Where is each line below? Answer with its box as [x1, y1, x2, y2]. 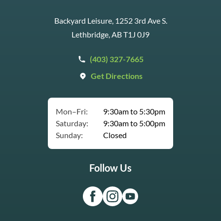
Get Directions [90, 71, 143, 81]
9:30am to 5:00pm [103, 118, 165, 128]
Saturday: [56, 118, 88, 128]
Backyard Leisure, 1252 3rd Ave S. [54, 16, 167, 26]
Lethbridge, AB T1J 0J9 [72, 30, 149, 39]
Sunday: [56, 130, 83, 140]
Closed [103, 130, 127, 140]
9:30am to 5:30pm [103, 107, 165, 116]
